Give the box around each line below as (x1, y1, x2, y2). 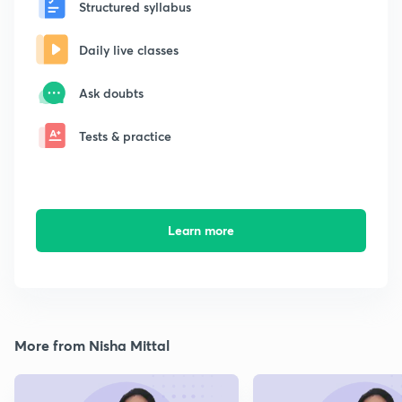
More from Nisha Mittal (14, 336, 170, 355)
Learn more (167, 222, 234, 240)
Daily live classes (79, 40, 179, 58)
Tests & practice (79, 127, 171, 144)
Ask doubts (79, 83, 144, 101)
